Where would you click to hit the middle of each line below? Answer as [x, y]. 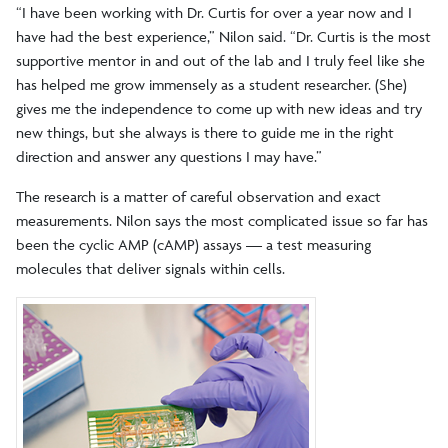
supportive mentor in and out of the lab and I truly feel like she [220, 60]
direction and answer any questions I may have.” [169, 156]
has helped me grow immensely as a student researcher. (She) [211, 84]
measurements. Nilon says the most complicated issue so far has [222, 220]
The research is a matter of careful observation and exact [198, 196]
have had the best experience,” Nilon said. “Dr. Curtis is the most [223, 36]
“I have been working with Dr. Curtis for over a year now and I [214, 12]
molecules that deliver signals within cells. [150, 268]
